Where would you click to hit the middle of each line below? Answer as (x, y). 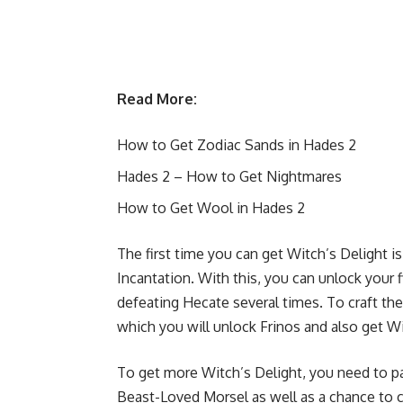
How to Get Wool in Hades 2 (211, 207)
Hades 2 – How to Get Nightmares (229, 176)
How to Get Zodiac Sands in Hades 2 (237, 144)
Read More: (157, 99)
